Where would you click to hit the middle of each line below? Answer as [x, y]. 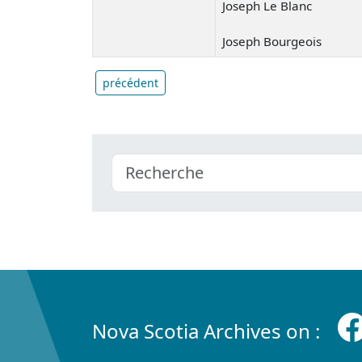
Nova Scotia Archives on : [208, 330]
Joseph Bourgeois [272, 41]
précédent [130, 82]
